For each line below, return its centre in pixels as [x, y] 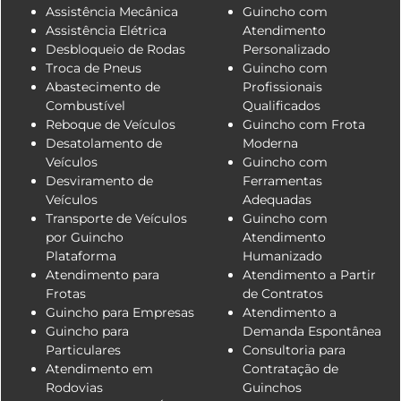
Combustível [85, 105]
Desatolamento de [104, 143]
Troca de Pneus [94, 68]
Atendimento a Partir [309, 274]
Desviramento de [99, 180]
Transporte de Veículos [116, 218]
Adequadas [277, 199]
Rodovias [74, 387]
